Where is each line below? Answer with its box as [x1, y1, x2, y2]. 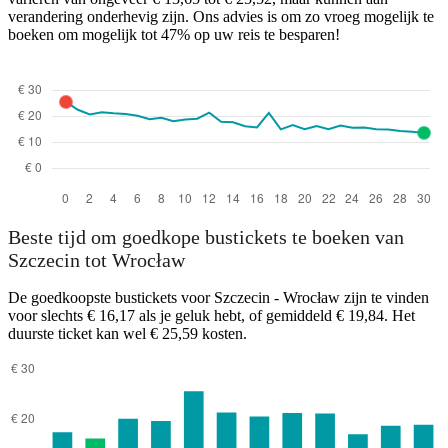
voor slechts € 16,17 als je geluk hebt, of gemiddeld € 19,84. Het [8, 307, 415, 325]
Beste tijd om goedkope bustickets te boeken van [8, 226, 404, 249]
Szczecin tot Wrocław [8, 249, 185, 272]
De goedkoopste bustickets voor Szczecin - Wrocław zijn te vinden [8, 289, 429, 307]
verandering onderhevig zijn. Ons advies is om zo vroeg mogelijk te [8, 7, 434, 25]
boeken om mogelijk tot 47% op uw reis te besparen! [8, 25, 340, 43]
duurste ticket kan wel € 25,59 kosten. [8, 325, 247, 343]
